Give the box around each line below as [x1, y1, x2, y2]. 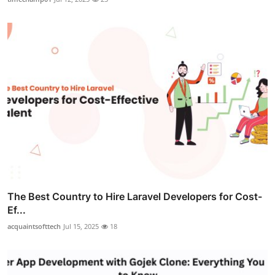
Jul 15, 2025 [63, 222, 99, 231]
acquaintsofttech [7, 222, 61, 231]
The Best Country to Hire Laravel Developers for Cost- [7, 190, 262, 203]
